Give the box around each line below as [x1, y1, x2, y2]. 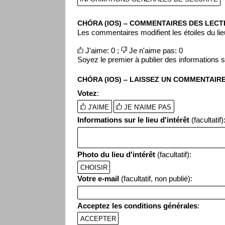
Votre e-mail [77, 175, 120, 183]
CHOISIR [80, 163, 107, 171]
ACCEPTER [80, 214, 116, 222]
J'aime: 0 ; [83, 47, 121, 55]
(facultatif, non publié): [119, 175, 193, 183]
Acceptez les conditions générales [77, 202, 198, 210]
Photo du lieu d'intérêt [77, 151, 156, 159]
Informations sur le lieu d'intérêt [77, 116, 190, 124]
